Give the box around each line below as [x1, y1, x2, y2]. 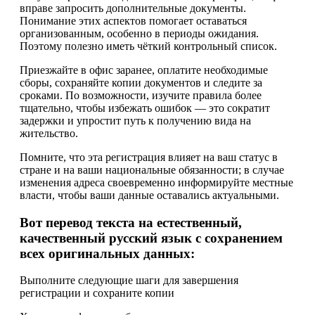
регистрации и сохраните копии [20, 287, 174, 300]
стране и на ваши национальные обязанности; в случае [20, 163, 284, 176]
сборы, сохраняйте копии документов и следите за [20, 76, 262, 89]
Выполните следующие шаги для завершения [20, 274, 238, 287]
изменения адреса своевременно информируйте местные [20, 176, 293, 188]
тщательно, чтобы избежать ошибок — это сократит [20, 101, 270, 114]
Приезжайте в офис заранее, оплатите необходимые [20, 63, 268, 76]
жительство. [20, 127, 78, 139]
